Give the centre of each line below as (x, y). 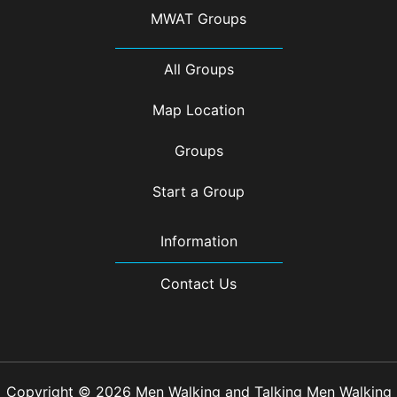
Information (198, 241)
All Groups (198, 69)
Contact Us (198, 284)
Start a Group (198, 191)
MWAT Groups (198, 18)
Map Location (198, 109)
